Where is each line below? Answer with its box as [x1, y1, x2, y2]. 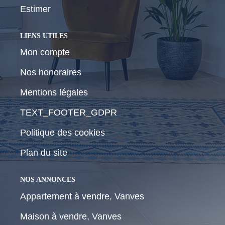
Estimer [20, 4, 51, 14]
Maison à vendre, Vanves [20, 211, 122, 221]
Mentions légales [20, 87, 88, 97]
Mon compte [20, 47, 70, 57]
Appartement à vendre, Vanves [20, 191, 144, 201]
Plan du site [20, 148, 67, 158]
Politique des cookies [20, 128, 105, 138]
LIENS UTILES [20, 32, 68, 40]
